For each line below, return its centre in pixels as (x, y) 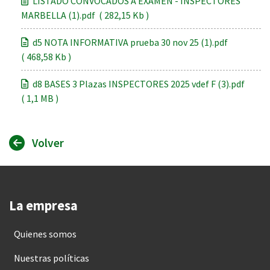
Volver (48, 143)
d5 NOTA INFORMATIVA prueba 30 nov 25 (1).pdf (130, 42)
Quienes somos (45, 234)
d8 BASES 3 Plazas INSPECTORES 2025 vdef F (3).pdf (139, 84)
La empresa (43, 206)
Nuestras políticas (52, 258)
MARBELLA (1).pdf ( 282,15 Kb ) (85, 15)
